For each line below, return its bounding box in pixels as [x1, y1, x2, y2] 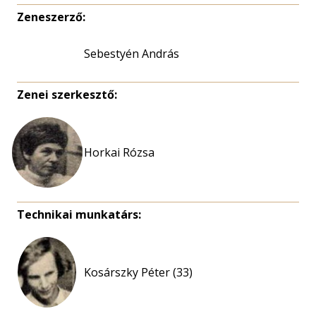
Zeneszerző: [17, 9, 85, 25]
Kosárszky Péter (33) [84, 265, 193, 280]
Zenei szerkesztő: [17, 87, 117, 102]
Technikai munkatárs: [17, 207, 141, 222]
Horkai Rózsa [84, 145, 154, 160]
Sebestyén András [84, 46, 179, 61]
